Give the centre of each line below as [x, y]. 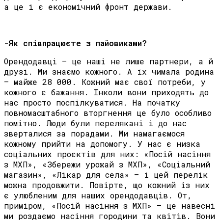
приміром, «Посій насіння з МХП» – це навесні [110, 206]
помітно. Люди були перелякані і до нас [95, 123]
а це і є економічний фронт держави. [88, 7]
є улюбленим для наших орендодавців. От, [98, 195]
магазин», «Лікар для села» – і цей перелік [106, 175]
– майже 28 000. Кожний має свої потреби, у [105, 82]
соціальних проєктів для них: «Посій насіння [107, 154]
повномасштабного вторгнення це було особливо [108, 113]
